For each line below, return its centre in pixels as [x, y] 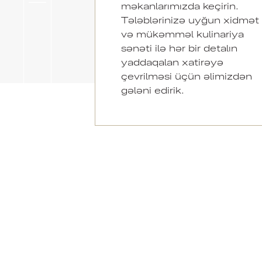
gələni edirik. [152, 89]
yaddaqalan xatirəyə [172, 61]
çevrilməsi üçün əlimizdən [186, 75]
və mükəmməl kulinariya [182, 33]
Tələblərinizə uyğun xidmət [190, 19]
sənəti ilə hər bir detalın [179, 47]
